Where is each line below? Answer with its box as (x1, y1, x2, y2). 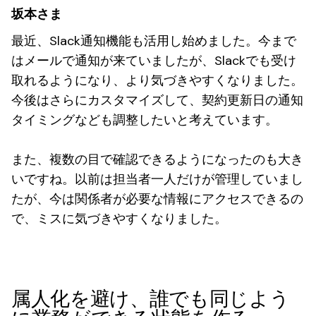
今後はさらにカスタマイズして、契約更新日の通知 (11, 92, 303, 109)
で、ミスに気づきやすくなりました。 (11, 210, 227, 227)
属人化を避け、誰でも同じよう (11, 287, 290, 311)
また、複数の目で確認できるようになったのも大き (11, 151, 303, 168)
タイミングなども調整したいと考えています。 (11, 111, 278, 128)
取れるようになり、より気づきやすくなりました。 (11, 72, 303, 89)
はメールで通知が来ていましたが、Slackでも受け (11, 52, 296, 69)
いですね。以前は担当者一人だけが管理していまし (11, 171, 303, 188)
